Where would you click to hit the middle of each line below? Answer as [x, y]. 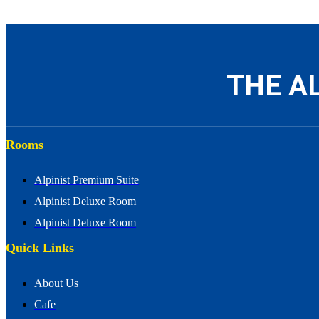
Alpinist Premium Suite [87, 180]
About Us [56, 283]
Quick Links [40, 248]
